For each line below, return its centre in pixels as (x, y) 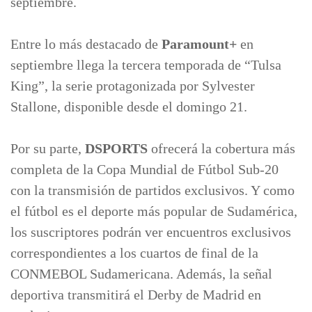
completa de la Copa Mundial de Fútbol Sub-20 (145, 169)
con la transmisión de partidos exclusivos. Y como (153, 190)
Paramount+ (199, 44)
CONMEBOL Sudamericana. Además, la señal (141, 274)
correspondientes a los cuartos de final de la (134, 253)
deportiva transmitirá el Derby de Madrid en (136, 295)
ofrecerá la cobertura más (221, 148)
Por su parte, (48, 148)
